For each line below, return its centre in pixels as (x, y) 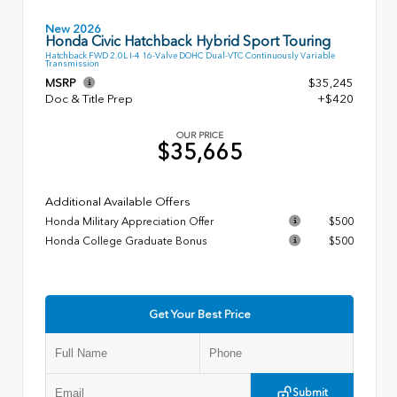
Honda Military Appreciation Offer (129, 222)
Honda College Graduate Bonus (126, 241)
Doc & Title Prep (89, 99)
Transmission (72, 64)
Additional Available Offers (118, 202)
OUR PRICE (199, 136)
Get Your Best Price (199, 315)
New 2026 (73, 28)
